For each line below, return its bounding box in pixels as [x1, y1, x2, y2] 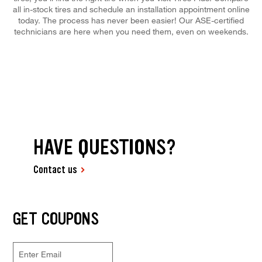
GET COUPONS [12, 208, 99, 230]
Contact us [33, 163, 78, 177]
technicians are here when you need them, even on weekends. [13, 26, 249, 36]
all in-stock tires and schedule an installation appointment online [12, 4, 250, 14]
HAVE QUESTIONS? [33, 133, 177, 161]
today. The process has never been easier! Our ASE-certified [18, 15, 244, 25]
